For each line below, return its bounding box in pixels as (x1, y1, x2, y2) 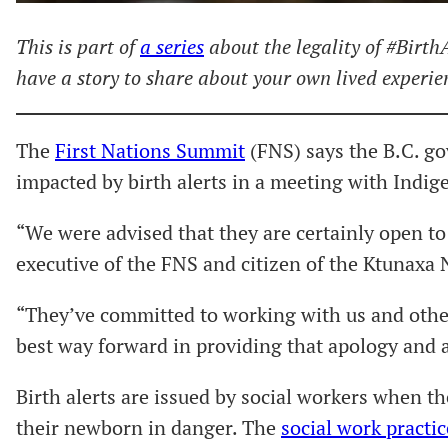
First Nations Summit (55, 136, 245, 164)
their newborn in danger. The (16, 413, 281, 441)
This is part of (16, 32, 140, 60)
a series (140, 32, 204, 60)
